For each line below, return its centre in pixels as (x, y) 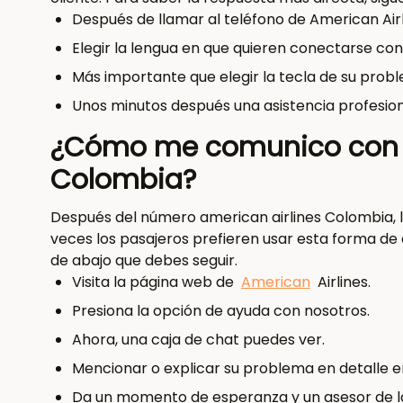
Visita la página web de (155, 282)
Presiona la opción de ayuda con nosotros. (221, 311)
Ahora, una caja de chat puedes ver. (198, 340)
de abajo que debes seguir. (144, 260)
